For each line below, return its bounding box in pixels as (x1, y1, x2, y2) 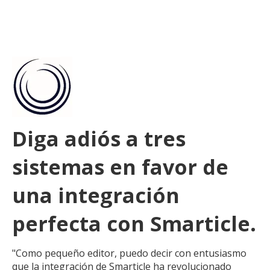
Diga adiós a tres (12, 124, 186, 152)
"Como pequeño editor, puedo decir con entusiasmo (12, 246, 246, 260)
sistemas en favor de (12, 152, 228, 181)
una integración (12, 181, 180, 209)
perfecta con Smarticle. (12, 209, 256, 237)
